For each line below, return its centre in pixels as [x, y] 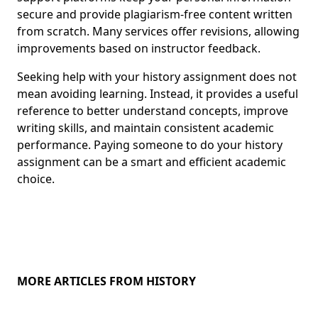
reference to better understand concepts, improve [153, 111]
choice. [36, 179]
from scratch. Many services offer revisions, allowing [158, 31]
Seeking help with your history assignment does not [157, 77]
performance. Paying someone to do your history [150, 145]
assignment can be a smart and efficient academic [152, 162]
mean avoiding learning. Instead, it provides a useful [158, 94]
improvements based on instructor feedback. [139, 48]
